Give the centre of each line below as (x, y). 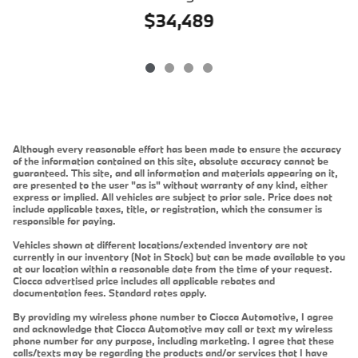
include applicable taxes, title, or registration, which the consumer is (167, 208)
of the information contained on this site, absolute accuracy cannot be (171, 160)
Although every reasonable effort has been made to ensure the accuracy (177, 148)
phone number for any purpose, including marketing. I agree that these (173, 340)
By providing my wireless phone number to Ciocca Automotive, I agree (173, 316)
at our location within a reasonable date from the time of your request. (173, 268)
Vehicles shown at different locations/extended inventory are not (160, 244)
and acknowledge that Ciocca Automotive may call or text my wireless (173, 328)
